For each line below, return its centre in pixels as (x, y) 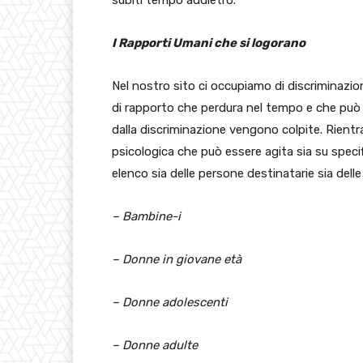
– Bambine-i (146, 217)
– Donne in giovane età (177, 260)
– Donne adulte (155, 346)
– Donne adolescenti (170, 303)
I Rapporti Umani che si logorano (209, 43)
